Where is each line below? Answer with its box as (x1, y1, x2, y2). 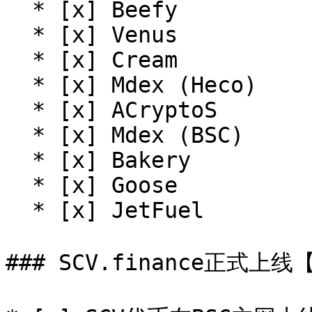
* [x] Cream (6, 47, 32, 72)
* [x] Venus (6, 22, 32, 47)
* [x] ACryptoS (6, 97, 32, 123)
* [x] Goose (6, 173, 32, 198)
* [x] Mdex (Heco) (6, 72, 32, 97)
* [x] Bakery (6, 148, 32, 173)
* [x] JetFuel (6, 198, 32, 223)
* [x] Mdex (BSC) (6, 123, 32, 148)
